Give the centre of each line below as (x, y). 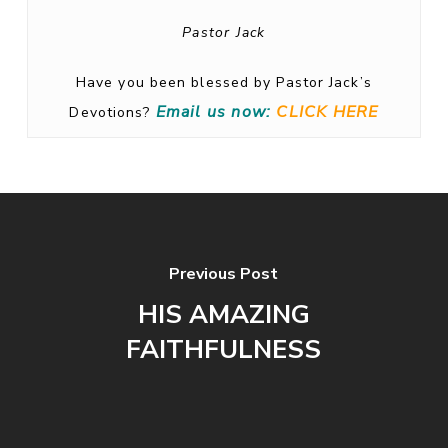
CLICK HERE (327, 112)
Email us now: (213, 112)
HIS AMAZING (223, 314)
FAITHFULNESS (224, 349)
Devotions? (112, 112)
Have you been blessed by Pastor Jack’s (223, 82)
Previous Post (224, 274)
